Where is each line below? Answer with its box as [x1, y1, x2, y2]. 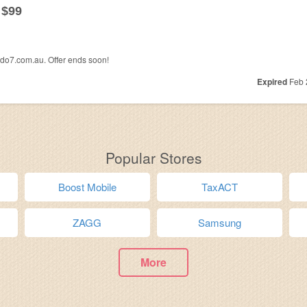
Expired [256, 75, 287, 88]
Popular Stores [105, 147, 202, 168]
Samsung [198, 215, 242, 230]
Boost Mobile [58, 180, 116, 194]
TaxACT [201, 180, 238, 194]
